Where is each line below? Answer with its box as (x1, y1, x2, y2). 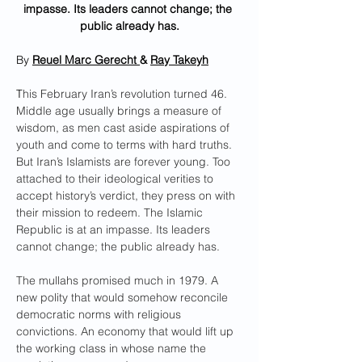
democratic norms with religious (16, 307, 184, 322)
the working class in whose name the (16, 341, 209, 356)
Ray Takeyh (150, 53, 208, 67)
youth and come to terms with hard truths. (16, 137, 235, 152)
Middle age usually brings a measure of (16, 103, 225, 118)
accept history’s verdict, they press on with (16, 188, 238, 203)
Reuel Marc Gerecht (32, 53, 137, 67)
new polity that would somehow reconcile (16, 290, 231, 305)
